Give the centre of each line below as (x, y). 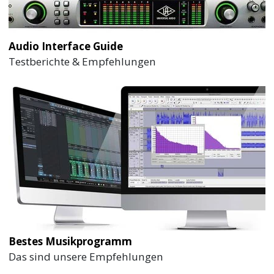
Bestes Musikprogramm (71, 241)
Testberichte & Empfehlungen (83, 61)
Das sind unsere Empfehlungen (86, 256)
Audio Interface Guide (66, 46)
